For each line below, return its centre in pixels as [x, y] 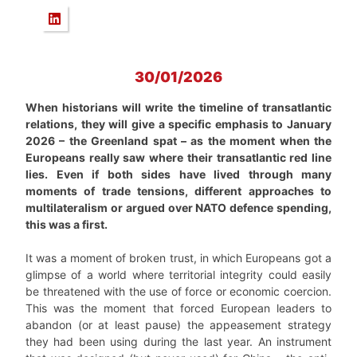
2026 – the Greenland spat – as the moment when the [178, 141]
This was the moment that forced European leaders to [178, 308]
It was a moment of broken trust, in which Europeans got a [178, 258]
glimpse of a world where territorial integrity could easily [178, 275]
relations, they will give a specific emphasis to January [178, 124]
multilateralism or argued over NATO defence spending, [178, 208]
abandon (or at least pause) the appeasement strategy [178, 325]
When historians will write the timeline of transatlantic [178, 107]
